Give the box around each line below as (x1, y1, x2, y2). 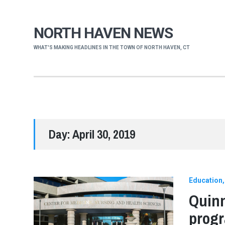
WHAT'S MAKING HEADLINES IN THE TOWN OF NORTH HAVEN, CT (34, 45, 190, 51)
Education (188, 176, 222, 184)
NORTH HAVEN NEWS (34, 24, 173, 42)
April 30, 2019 (72, 126, 136, 143)
